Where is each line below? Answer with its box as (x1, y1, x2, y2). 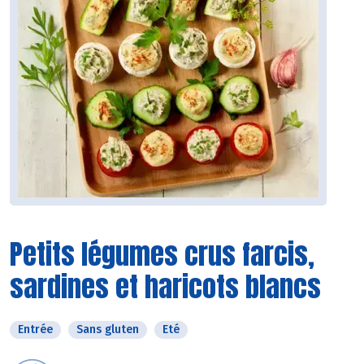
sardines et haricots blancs (10, 266, 321, 308)
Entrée (18, 323, 53, 337)
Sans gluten (76, 323, 139, 337)
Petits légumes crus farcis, (10, 233, 314, 275)
